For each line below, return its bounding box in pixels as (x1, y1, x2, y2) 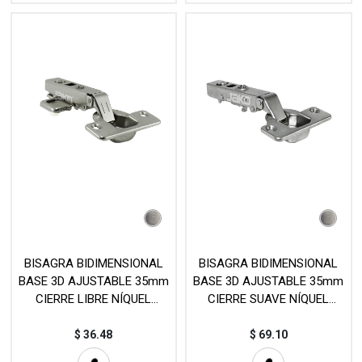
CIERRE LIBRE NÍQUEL (36, 292, 152, 307)
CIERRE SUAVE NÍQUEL (208, 292, 330, 307)
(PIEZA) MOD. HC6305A (31, 309, 156, 325)
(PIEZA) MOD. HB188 (213, 309, 323, 325)
